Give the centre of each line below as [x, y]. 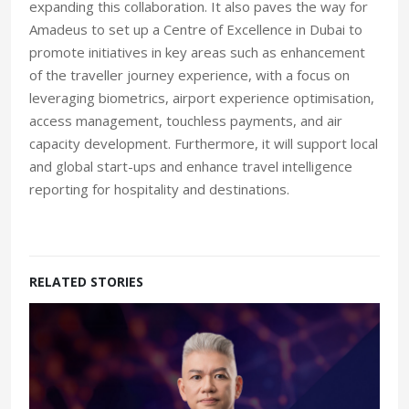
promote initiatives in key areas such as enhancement [197, 52]
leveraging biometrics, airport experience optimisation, [202, 98]
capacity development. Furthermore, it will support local [204, 143]
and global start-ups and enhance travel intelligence [191, 166]
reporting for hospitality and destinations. [165, 189]
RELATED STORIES [86, 282]
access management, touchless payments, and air [186, 121]
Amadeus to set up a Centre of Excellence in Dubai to [196, 29]
